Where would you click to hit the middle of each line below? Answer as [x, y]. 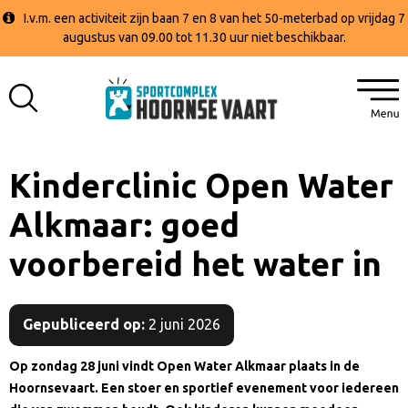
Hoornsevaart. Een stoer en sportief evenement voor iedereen [204, 388]
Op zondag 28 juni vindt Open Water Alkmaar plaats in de [184, 366]
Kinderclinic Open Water [201, 185]
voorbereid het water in [195, 264]
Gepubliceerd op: [84, 324]
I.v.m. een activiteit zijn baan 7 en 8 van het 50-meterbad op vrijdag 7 [215, 18]
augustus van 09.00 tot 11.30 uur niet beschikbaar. [204, 37]
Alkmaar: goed [124, 224]
